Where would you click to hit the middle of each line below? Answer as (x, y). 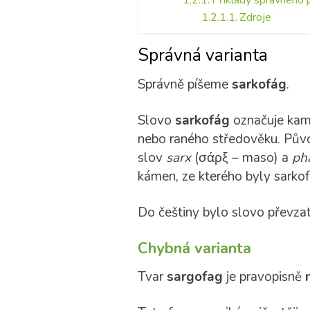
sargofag (194, 277)
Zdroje (255, 17)
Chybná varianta (194, 248)
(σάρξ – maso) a (241, 158)
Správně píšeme (184, 84)
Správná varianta (202, 55)
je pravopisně (264, 277)
